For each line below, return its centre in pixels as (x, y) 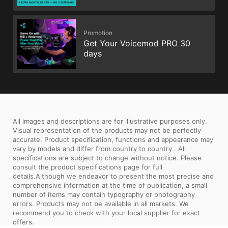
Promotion (98, 33)
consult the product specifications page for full (88, 167)
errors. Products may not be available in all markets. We (101, 203)
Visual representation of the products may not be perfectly (107, 130)
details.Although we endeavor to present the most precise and (113, 176)
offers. (23, 222)
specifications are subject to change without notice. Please (107, 158)
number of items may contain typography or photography (104, 194)
